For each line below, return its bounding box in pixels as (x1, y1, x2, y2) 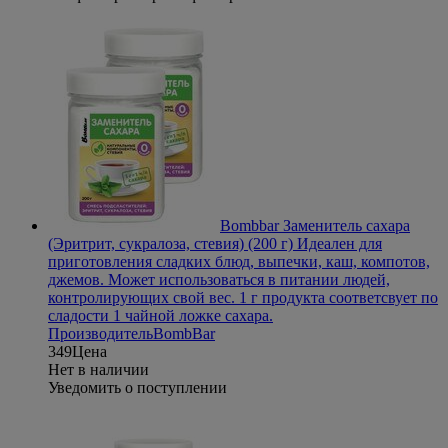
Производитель (48, 325, 153, 343)
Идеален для (293, 235, 382, 253)
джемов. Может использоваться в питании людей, (48, 271, 390, 289)
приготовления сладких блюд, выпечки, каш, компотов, (48, 253, 430, 271)
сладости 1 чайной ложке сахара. (48, 307, 273, 325)
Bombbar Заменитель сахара (220, 217, 410, 235)
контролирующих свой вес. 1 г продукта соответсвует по (48, 289, 438, 307)
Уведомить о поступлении (48, 379, 227, 397)
